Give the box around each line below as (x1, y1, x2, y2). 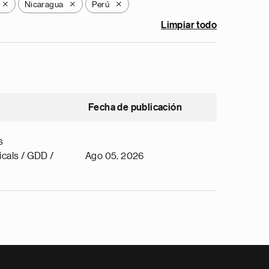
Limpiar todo (161, 20, 217, 30)
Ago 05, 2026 (85, 151, 144, 161)
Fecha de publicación (88, 103, 182, 112)
